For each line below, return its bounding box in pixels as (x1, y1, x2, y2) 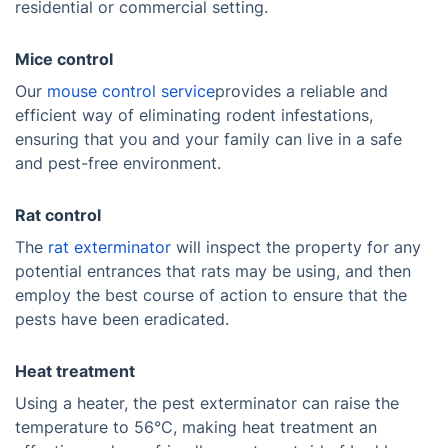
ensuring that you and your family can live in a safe (15, 129, 402, 149)
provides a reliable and (215, 81, 388, 101)
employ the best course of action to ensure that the (15, 285, 407, 305)
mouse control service (47, 81, 215, 101)
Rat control (15, 205, 101, 225)
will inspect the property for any (171, 237, 421, 257)
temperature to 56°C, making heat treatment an (15, 417, 377, 437)
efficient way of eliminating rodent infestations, (15, 105, 373, 125)
